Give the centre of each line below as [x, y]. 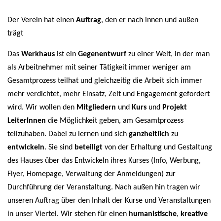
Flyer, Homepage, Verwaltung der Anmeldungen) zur [92, 174]
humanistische [153, 214]
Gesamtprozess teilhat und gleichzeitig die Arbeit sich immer [105, 81]
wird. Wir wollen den [42, 108]
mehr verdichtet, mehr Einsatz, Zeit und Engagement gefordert [109, 94]
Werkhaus [38, 55]
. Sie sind [59, 148]
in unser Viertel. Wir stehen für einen [68, 214]
